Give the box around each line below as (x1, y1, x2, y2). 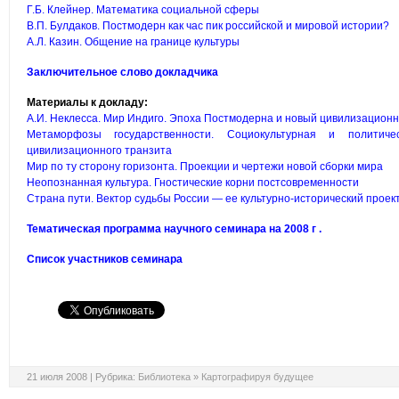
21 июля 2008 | (27, 371, 95, 382)
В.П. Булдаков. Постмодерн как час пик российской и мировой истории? (27, 20, 389, 32)
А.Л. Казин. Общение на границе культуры (27, 36, 240, 48)
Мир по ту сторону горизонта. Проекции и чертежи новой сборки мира (27, 160, 383, 173)
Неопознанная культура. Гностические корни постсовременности (27, 176, 359, 189)
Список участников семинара (27, 253, 183, 265)
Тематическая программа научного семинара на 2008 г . (27, 223, 322, 235)
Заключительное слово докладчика (27, 66, 218, 78)
